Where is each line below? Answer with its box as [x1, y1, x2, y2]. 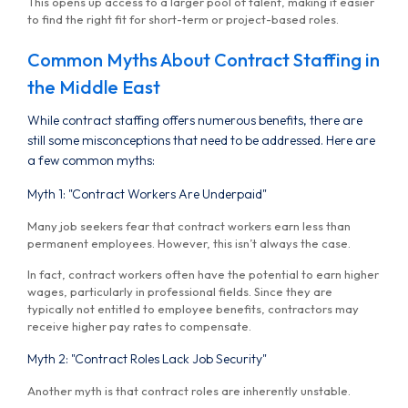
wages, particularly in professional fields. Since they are [27, 284, 332, 300]
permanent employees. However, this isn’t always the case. [27, 236, 353, 251]
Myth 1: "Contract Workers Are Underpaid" [27, 186, 267, 203]
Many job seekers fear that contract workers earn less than [27, 219, 351, 234]
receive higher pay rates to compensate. [27, 319, 251, 334]
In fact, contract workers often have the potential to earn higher [27, 267, 379, 282]
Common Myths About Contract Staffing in [27, 48, 380, 72]
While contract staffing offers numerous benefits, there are [27, 112, 362, 129]
